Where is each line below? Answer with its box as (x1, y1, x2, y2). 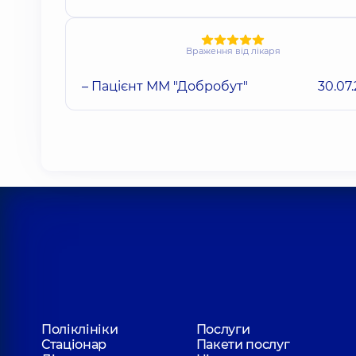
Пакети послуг (195, 336, 290, 352)
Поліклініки (41, 321, 118, 337)
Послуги (195, 321, 250, 337)
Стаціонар (41, 336, 107, 352)
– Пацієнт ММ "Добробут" (82, 78, 248, 94)
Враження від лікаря (185, 44, 281, 56)
